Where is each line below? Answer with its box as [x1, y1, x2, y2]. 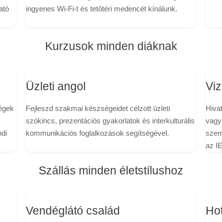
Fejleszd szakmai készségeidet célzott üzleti [25, 104, 170, 113]
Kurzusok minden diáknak [45, 40, 177, 53]
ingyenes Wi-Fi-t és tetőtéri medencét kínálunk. [25, 4, 177, 13]
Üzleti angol [25, 80, 86, 93]
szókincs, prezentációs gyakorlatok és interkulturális [25, 116, 195, 125]
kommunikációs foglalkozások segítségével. [25, 129, 169, 138]
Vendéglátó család [25, 205, 120, 218]
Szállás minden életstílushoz [39, 165, 183, 177]
